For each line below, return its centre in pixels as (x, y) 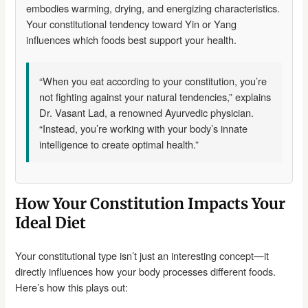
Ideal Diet (51, 222)
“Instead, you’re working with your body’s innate (144, 128)
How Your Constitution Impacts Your (151, 203)
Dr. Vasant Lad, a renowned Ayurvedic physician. (147, 112)
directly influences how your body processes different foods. (146, 271)
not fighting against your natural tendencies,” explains (155, 96)
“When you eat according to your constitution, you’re (153, 80)
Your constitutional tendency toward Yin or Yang (132, 23)
